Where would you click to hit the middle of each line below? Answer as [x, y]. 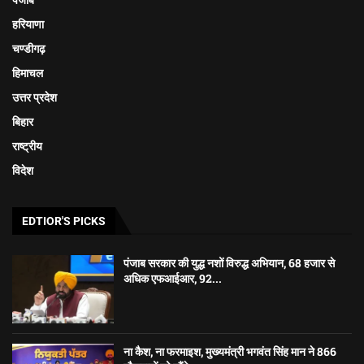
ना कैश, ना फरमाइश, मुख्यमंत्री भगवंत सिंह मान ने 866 [230, 351]
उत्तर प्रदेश [35, 97]
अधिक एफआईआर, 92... [173, 278]
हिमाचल [28, 73]
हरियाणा [28, 24]
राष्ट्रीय [27, 146]
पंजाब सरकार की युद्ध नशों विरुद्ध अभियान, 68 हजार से [230, 262]
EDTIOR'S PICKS [64, 221]
